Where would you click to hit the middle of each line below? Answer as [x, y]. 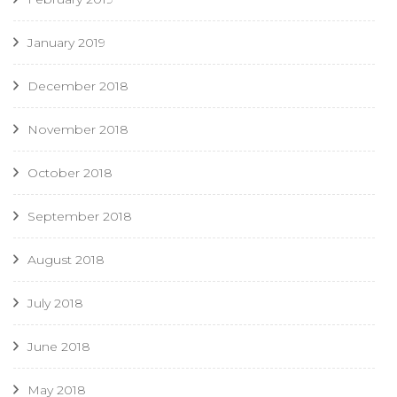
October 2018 [70, 173]
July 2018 [55, 304]
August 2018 [66, 260]
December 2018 [78, 86]
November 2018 [78, 130]
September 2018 [80, 217]
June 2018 [59, 347]
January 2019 [66, 43]
